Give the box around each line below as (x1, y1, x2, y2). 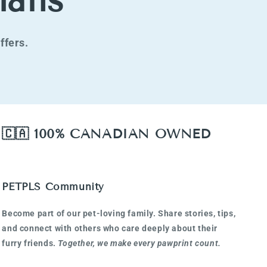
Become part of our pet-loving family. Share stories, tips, (2, 208, 236, 218)
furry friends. (2, 238, 58, 248)
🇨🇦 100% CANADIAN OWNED (2, 126, 211, 142)
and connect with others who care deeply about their (2, 223, 218, 233)
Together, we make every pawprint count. (58, 238, 221, 248)
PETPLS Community (2, 180, 104, 193)
